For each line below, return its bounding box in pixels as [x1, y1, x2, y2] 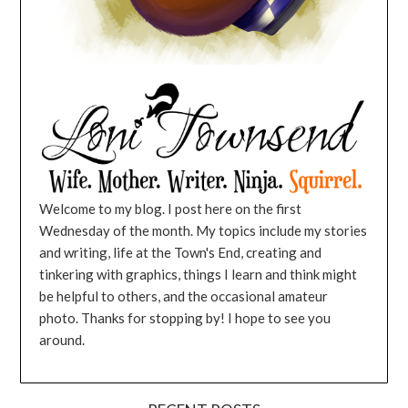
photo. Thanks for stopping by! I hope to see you [39, 310, 331, 327]
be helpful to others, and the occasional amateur [39, 288, 329, 305]
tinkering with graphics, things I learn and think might [39, 266, 358, 283]
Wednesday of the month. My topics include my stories [39, 222, 368, 240]
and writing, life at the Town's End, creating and [39, 244, 322, 261]
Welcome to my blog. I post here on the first [39, 200, 302, 218]
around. [39, 331, 86, 349]
